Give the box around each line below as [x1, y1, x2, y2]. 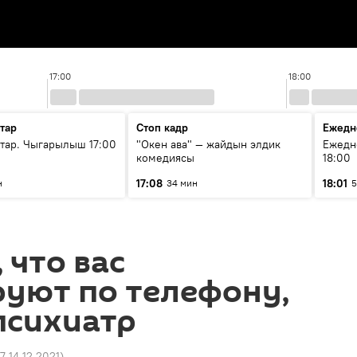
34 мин [167, 177, 198, 189]
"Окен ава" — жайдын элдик [136, 137, 280, 151]
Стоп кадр [136, 120, 188, 135]
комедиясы [136, 151, 194, 165]
